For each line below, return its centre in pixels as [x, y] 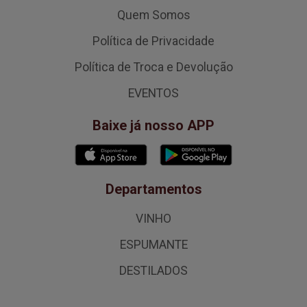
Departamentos [153, 189]
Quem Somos [153, 15]
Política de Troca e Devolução [153, 67]
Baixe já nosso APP [153, 125]
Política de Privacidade [153, 41]
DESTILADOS [153, 270]
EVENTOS [153, 93]
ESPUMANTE [153, 244]
